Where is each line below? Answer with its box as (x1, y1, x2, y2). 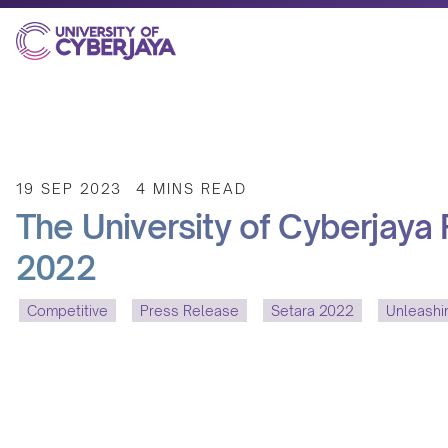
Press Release (140, 302, 239, 320)
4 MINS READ (136, 180, 247, 197)
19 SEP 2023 (16, 180, 122, 197)
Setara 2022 (271, 302, 354, 320)
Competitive (27, 302, 108, 320)
